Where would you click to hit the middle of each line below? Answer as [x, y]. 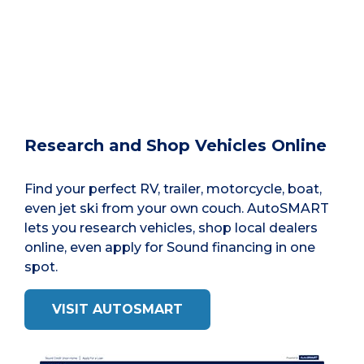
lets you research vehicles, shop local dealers [171, 228]
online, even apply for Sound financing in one [170, 248]
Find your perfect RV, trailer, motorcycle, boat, [173, 189]
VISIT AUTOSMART [117, 310]
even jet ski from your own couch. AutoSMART [177, 209]
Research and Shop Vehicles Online [175, 146]
